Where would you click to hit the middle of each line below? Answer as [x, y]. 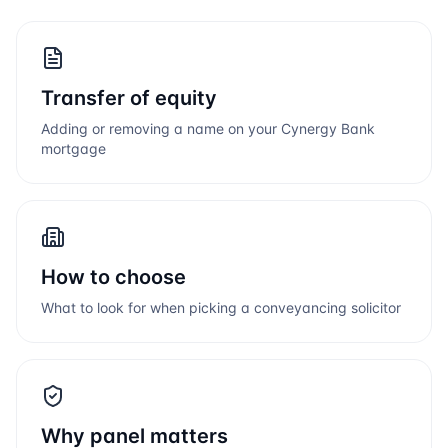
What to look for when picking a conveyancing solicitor [221, 307]
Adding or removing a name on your [161, 128]
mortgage [73, 148]
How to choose [113, 277]
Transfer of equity [129, 98]
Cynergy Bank [328, 128]
